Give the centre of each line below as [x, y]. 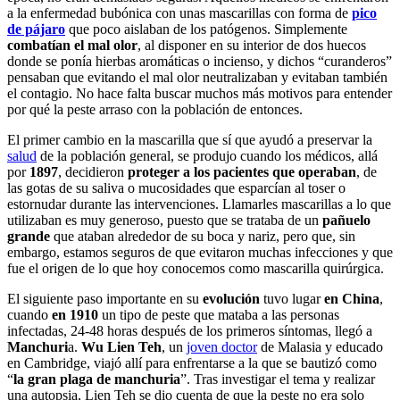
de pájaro [36, 29]
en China [352, 298]
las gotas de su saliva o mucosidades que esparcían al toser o [176, 187]
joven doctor [222, 346]
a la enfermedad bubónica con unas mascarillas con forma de [179, 12]
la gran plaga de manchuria [97, 379]
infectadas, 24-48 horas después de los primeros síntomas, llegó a [190, 330]
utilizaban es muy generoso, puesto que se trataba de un [165, 220]
